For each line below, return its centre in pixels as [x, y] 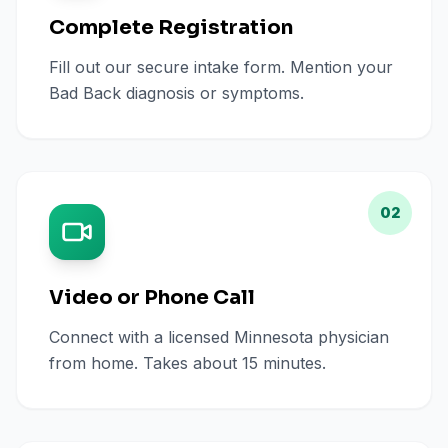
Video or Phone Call [152, 297]
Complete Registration [171, 27]
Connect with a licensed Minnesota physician [219, 337]
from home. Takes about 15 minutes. [187, 363]
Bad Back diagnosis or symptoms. [176, 93]
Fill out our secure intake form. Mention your [221, 67]
